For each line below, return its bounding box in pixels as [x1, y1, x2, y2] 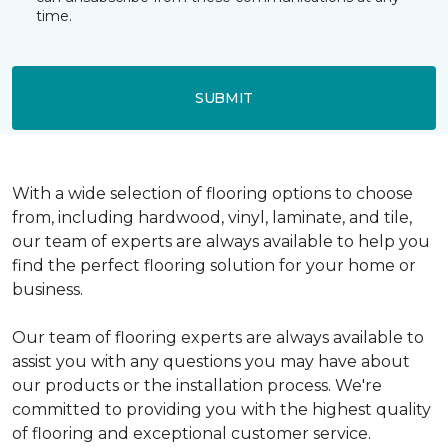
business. [12, 280, 83, 299]
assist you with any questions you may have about [12, 352, 410, 371]
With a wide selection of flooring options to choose [12, 184, 413, 203]
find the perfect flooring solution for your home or [12, 256, 416, 275]
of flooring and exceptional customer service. [12, 424, 371, 443]
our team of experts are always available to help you [12, 232, 430, 251]
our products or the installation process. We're [12, 376, 382, 395]
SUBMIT [194, 88, 254, 107]
